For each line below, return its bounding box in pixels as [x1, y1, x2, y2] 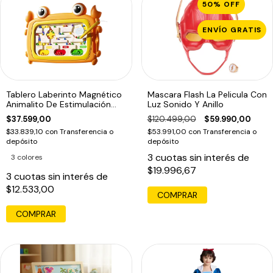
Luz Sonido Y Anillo [147, 99, 224, 110]
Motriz [6, 108, 32, 120]
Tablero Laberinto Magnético [6, 89, 122, 101]
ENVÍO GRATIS [202, 25, 261, 35]
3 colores [11, 152, 43, 163]
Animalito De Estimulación [6, 99, 111, 110]
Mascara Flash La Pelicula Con [147, 89, 267, 101]
